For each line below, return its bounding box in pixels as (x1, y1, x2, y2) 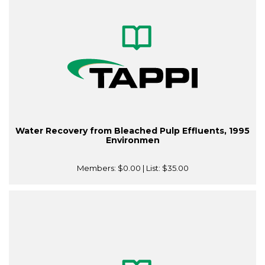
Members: (76, 163, 118, 173)
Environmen (105, 135, 160, 146)
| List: (140, 163, 162, 173)
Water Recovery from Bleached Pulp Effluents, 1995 (15, 125, 250, 137)
